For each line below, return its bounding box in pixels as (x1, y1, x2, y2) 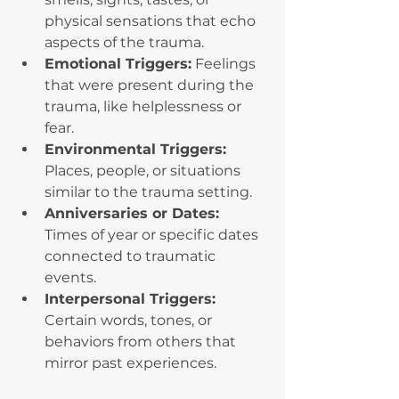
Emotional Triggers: (45, 55, 191, 73)
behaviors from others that (45, 333, 240, 351)
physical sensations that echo (45, 12, 259, 30)
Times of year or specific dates (45, 226, 262, 244)
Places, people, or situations (45, 162, 244, 180)
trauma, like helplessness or (45, 98, 245, 116)
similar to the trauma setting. (45, 183, 252, 201)
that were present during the (45, 77, 257, 94)
